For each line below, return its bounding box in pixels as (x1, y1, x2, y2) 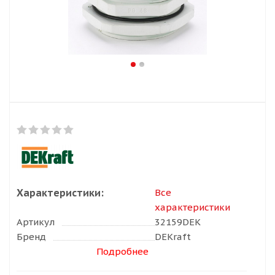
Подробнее (96, 246, 149, 257)
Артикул (17, 216, 55, 228)
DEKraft (155, 231, 191, 242)
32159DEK (155, 216, 201, 228)
